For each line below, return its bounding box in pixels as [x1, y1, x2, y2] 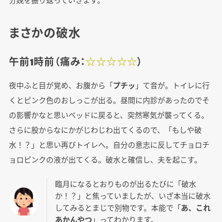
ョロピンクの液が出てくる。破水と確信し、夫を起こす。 [8, 154, 202, 165]
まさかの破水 [8, 24, 81, 41]
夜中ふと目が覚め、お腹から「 [8, 80, 113, 91]
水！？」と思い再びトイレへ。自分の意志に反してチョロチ [8, 139, 210, 150]
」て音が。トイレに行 [135, 80, 210, 91]
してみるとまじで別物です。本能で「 [55, 202, 181, 213]
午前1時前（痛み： [8, 54, 86, 69]
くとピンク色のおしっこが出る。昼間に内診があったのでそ [8, 95, 210, 106]
